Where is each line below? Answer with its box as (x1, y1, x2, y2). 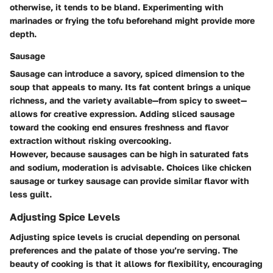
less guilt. (10, 189, 52, 200)
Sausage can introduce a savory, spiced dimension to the (10, 68, 244, 79)
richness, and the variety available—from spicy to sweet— (10, 95, 247, 106)
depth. (10, 29, 37, 40)
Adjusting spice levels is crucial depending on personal (10, 231, 240, 242)
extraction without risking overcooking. (10, 135, 171, 146)
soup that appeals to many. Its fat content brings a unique (10, 82, 250, 93)
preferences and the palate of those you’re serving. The (10, 244, 238, 255)
